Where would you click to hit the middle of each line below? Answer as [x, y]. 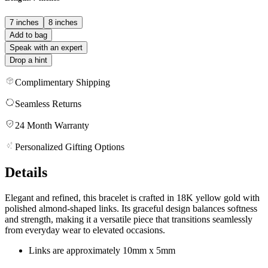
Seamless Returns [48, 103]
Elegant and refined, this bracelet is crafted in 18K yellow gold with [132, 197]
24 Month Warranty [52, 125]
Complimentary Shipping [63, 82]
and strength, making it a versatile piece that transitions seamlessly [129, 219]
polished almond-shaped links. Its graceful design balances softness [131, 208]
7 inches [24, 22]
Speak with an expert [46, 47]
